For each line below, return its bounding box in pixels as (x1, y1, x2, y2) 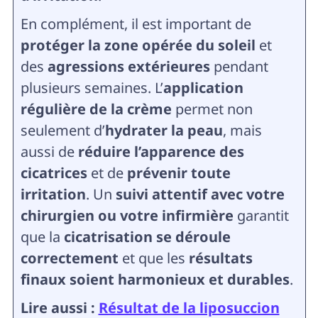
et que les (118, 248, 189, 268)
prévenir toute (126, 163, 231, 182)
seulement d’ (20, 121, 105, 140)
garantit (233, 206, 289, 225)
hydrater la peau (104, 121, 223, 140)
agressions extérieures (47, 57, 210, 76)
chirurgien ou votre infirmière (20, 206, 234, 225)
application (163, 78, 243, 97)
